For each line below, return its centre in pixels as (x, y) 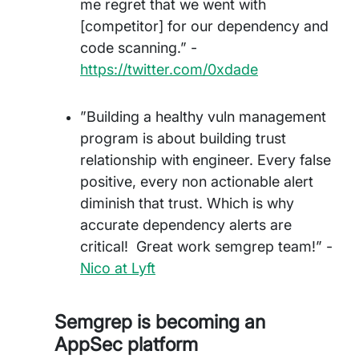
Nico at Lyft (118, 268)
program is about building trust (183, 138)
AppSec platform (126, 344)
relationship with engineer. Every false (206, 160)
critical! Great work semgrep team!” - (206, 246)
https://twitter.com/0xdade (169, 69)
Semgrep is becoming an (160, 322)
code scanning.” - (139, 48)
